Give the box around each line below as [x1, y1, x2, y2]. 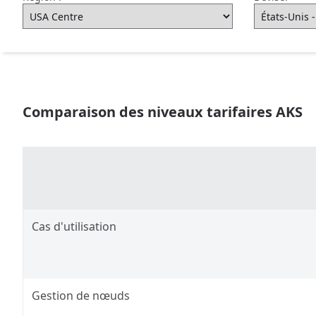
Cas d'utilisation [32, 219, 116, 234]
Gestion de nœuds [32, 288, 130, 303]
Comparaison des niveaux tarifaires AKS [23, 102, 303, 121]
